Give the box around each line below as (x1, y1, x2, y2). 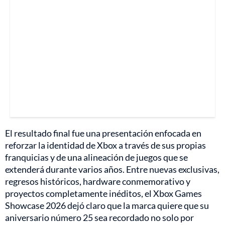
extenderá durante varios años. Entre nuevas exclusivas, (5, 164, 219, 175)
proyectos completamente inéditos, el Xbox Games (5, 188, 202, 199)
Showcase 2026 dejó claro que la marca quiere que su (5, 200, 209, 211)
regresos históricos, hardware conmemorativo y (5, 176, 190, 187)
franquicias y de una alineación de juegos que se (5, 152, 188, 163)
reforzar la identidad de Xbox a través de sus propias (5, 140, 206, 151)
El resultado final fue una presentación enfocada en (5, 128, 201, 139)
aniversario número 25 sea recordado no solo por (5, 212, 194, 223)
